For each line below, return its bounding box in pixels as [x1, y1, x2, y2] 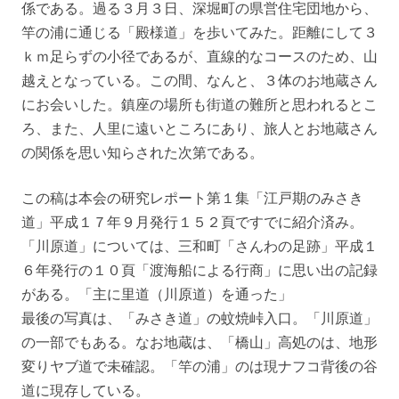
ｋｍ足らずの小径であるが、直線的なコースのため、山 [21, 46, 378, 67]
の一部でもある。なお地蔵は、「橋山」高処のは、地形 [21, 332, 378, 353]
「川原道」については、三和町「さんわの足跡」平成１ [21, 236, 378, 256]
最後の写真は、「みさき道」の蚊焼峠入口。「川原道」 [21, 308, 378, 329]
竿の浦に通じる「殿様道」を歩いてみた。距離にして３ [21, 22, 378, 43]
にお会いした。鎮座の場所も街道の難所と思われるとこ [21, 94, 378, 115]
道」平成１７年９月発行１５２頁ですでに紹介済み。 [21, 212, 363, 232]
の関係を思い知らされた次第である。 [21, 142, 264, 163]
